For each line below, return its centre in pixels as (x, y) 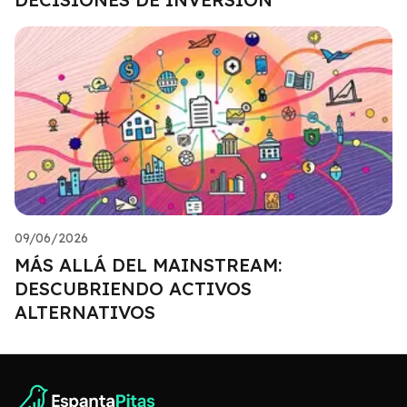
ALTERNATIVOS (85, 312)
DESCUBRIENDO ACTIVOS (133, 288)
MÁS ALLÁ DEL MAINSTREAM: (148, 264)
